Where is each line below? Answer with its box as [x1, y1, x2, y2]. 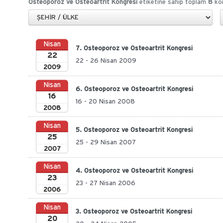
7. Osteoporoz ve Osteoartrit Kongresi [76, 45, 193, 52]
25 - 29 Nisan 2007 [76, 139, 136, 146]
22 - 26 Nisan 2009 [76, 58, 136, 64]
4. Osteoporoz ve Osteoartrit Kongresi [76, 168, 193, 174]
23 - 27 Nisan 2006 [76, 180, 135, 187]
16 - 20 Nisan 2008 [76, 99, 135, 105]
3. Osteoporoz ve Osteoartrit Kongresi [76, 208, 192, 215]
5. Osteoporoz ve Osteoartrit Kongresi [76, 127, 193, 133]
